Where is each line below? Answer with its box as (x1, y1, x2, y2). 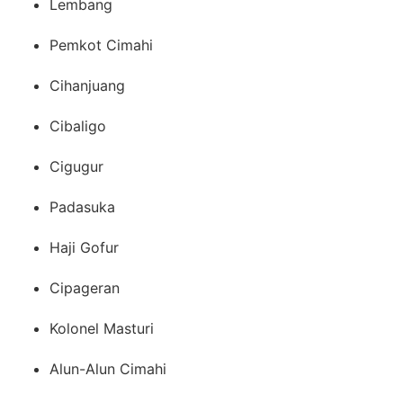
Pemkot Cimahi (49, 35, 153, 54)
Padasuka (49, 197, 115, 216)
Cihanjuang (49, 76, 125, 94)
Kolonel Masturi (49, 318, 154, 337)
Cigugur (49, 157, 103, 175)
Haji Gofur (49, 237, 119, 256)
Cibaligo (49, 116, 106, 135)
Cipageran (49, 278, 120, 297)
